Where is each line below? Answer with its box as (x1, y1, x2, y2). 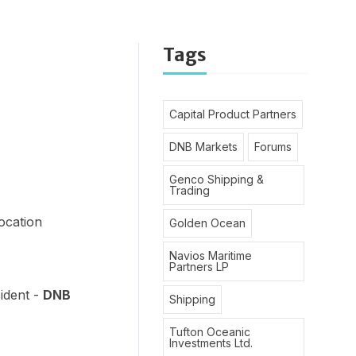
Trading (168, 184, 210, 197)
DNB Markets (168, 140, 238, 153)
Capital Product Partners (168, 107, 296, 121)
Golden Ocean (168, 216, 246, 230)
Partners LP (168, 260, 229, 273)
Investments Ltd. (168, 336, 253, 350)
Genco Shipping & (168, 172, 264, 186)
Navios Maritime (168, 249, 252, 262)
